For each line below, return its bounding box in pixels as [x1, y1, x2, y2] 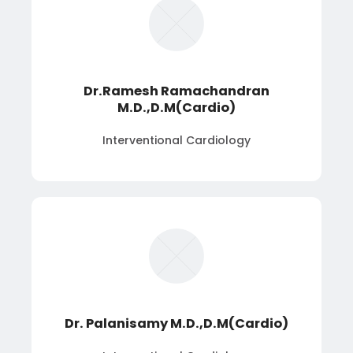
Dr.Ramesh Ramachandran [84, 81, 269, 100]
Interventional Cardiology [102, 132, 251, 148]
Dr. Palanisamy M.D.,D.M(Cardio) [65, 314, 288, 333]
